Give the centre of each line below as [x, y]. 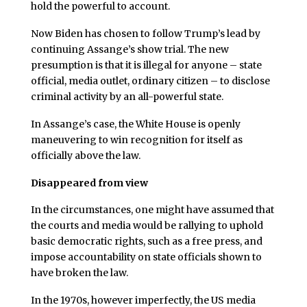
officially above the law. [85, 155]
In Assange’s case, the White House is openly [135, 124]
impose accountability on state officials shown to [146, 257]
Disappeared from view [89, 183]
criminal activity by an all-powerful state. [127, 97]
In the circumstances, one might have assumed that [152, 210]
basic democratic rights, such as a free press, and [146, 242]
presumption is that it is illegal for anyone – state [146, 65]
